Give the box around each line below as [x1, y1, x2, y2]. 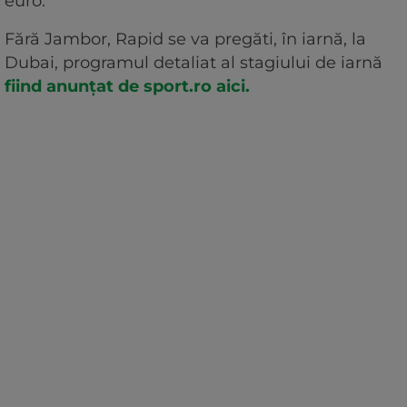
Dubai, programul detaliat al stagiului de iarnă [5, 53, 382, 74]
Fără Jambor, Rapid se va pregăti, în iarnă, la [5, 29, 366, 50]
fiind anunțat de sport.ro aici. [5, 76, 250, 97]
